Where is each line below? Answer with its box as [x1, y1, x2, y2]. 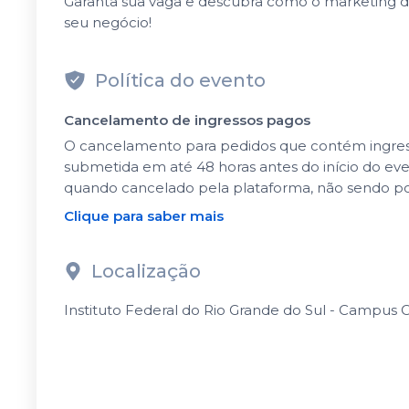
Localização [91, 260, 201, 282]
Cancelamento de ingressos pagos [64, 111, 310, 129]
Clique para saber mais [64, 207, 224, 225]
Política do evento [95, 69, 266, 91]
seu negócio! [64, 14, 152, 31]
